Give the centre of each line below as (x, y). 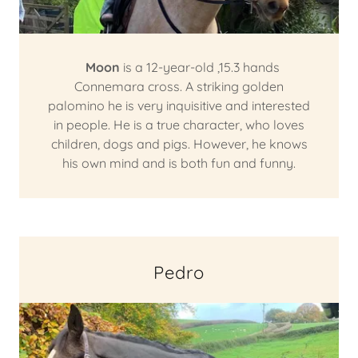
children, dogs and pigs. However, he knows (179, 144)
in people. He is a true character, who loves (179, 125)
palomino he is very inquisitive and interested (179, 105)
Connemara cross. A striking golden (179, 86)
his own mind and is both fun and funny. (179, 163)
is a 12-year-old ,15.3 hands (199, 67)
